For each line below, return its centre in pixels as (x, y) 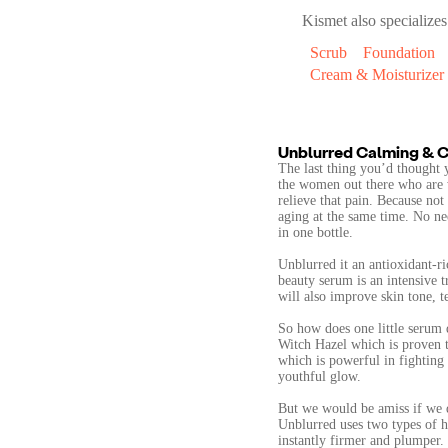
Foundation (399, 52)
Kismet (324, 20)
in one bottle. (315, 232)
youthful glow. (319, 376)
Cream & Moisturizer (377, 74)
